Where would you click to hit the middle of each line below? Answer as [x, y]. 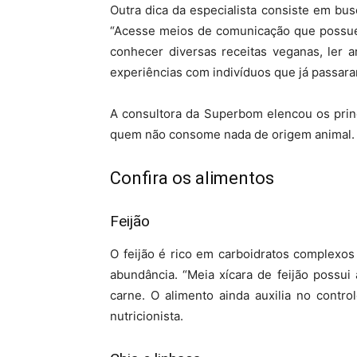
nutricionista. [147, 316]
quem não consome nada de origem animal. [232, 134]
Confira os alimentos [192, 178]
